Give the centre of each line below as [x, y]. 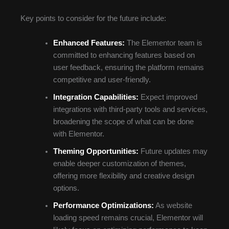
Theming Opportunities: [96, 151]
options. [66, 188]
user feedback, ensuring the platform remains [128, 67]
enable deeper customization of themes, [119, 163]
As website [173, 205]
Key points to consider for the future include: [93, 19]
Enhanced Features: [89, 43]
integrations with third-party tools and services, [130, 109]
